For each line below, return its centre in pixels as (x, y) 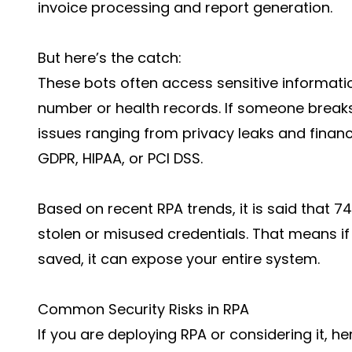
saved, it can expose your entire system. (179, 259)
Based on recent (97, 209)
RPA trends (195, 209)
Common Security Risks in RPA (143, 309)
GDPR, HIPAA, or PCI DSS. (120, 158)
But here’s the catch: (110, 58)
